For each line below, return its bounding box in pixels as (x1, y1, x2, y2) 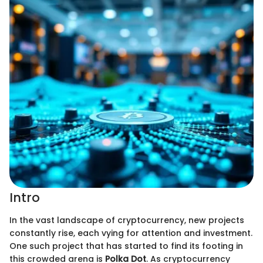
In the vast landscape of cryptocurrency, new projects (9, 214, 244, 226)
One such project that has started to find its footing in (9, 240, 243, 252)
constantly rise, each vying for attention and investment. (9, 227, 252, 239)
